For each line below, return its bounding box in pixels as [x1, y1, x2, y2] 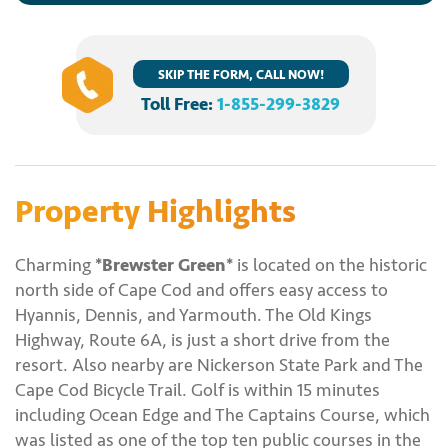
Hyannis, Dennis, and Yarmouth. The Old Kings [15, 303, 372, 326]
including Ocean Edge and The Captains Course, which [15, 403, 430, 426]
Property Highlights [15, 191, 296, 232]
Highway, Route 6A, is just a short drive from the [15, 328, 390, 351]
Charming [15, 253, 95, 276]
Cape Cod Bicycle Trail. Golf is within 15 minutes [15, 378, 380, 401]
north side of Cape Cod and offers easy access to [15, 278, 388, 301]
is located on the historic [233, 253, 427, 276]
